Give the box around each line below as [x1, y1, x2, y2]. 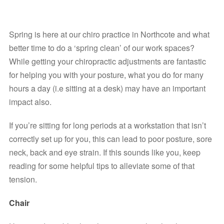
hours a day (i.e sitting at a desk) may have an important [9, 82, 205, 94]
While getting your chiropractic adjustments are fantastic [9, 55, 206, 67]
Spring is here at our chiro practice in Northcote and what [9, 28, 209, 40]
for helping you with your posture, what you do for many [9, 69, 203, 81]
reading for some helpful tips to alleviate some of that [9, 160, 194, 172]
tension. [9, 173, 37, 185]
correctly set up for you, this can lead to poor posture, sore [9, 133, 212, 145]
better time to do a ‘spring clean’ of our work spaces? [9, 42, 194, 54]
